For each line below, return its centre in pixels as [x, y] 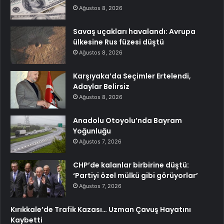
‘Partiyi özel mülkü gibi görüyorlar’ [135, 176]
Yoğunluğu [92, 131]
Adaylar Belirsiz [101, 87]
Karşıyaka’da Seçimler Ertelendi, [132, 76]
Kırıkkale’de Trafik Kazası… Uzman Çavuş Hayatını [101, 210]
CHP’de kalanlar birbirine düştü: [131, 165]
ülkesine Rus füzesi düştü [118, 42]
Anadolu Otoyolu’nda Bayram [127, 121]
